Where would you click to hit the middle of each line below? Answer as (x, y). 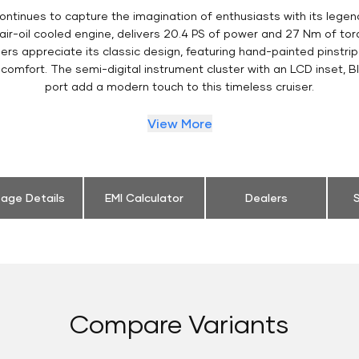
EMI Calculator (144, 197)
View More (179, 123)
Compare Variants (179, 323)
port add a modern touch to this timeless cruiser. (179, 86)
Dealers (266, 197)
